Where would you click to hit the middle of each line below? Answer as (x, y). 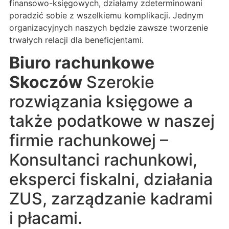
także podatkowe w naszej (112, 121)
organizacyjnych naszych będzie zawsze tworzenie (109, 27)
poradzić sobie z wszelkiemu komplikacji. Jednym (106, 15)
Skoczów (46, 82)
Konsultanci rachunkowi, (103, 160)
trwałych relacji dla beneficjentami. (76, 40)
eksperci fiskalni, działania (111, 179)
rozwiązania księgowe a (101, 102)
